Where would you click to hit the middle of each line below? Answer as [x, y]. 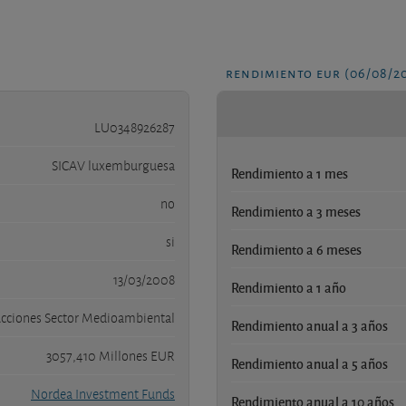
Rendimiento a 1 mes [290, 173]
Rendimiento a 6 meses [296, 249]
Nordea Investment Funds [103, 394]
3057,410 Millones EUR [111, 356]
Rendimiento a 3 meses [296, 211]
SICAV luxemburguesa [113, 165]
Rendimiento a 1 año [289, 287]
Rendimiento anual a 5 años [309, 363]
